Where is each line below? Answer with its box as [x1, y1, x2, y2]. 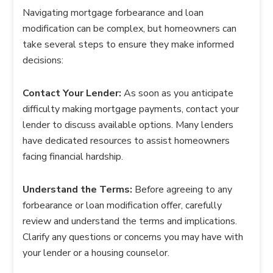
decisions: [23, 54, 64, 68]
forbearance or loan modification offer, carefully [23, 199, 222, 213]
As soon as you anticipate [121, 87, 234, 101]
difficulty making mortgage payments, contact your [23, 102, 239, 116]
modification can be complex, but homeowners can [23, 22, 237, 36]
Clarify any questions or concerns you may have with [23, 230, 244, 244]
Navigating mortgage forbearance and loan [23, 6, 204, 20]
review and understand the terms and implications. [23, 214, 238, 229]
